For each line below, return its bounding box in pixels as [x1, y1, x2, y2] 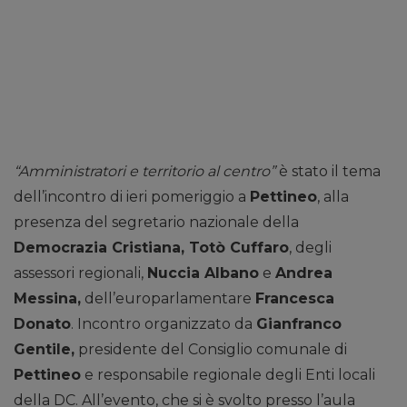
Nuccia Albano [147, 263, 259, 282]
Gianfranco [256, 314, 342, 333]
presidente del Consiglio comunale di [74, 340, 347, 358]
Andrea [275, 263, 333, 282]
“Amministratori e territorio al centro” [14, 162, 275, 180]
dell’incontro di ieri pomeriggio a [14, 187, 250, 205]
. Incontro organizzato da [71, 314, 256, 333]
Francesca [255, 289, 334, 307]
